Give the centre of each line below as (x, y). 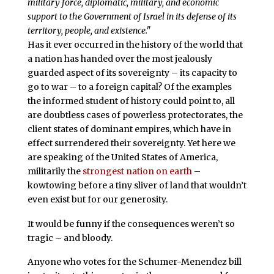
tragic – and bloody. (70, 238)
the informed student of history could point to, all (131, 101)
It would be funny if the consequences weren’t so (131, 224)
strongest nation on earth (137, 171)
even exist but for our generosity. (97, 199)
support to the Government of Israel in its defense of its (132, 16)
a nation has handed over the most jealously (120, 58)
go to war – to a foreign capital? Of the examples (129, 87)
